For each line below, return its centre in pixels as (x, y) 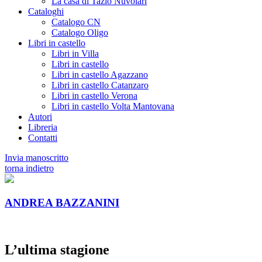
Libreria (43, 127)
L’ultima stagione (57, 250)
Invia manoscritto (37, 158)
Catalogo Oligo (80, 32)
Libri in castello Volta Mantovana (113, 106)
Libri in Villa (75, 54)
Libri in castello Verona (94, 96)
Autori (40, 117)
